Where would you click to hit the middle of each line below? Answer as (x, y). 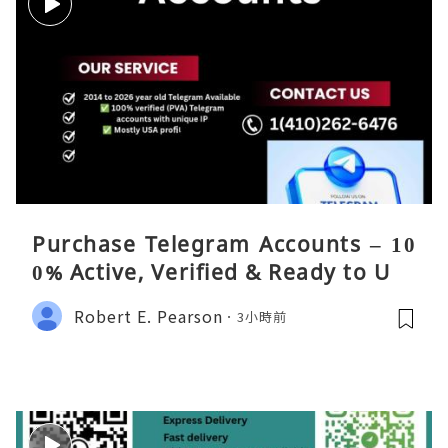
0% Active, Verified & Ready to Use (223, 272)
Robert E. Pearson (148, 315)
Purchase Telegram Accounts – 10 (224, 244)
